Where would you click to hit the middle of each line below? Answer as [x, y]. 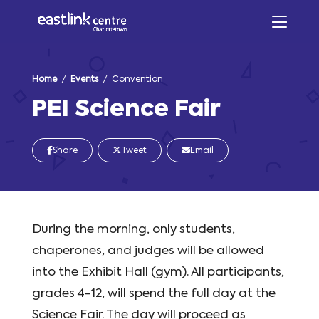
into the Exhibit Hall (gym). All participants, [158, 272]
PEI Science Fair [126, 110]
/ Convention [130, 80]
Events [84, 80]
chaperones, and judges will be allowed [148, 251]
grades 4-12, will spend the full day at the [153, 294]
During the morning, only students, [133, 230]
